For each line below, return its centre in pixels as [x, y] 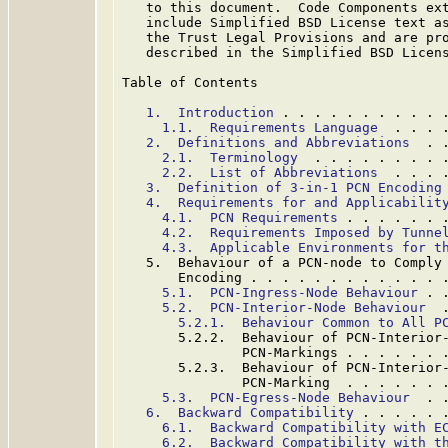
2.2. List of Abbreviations [270, 172]
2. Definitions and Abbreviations [278, 142]
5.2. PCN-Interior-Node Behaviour [294, 307]
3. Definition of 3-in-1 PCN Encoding [294, 187]
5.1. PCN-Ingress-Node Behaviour [290, 292]
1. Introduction [210, 112]
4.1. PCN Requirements [250, 217]
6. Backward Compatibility [250, 412]
